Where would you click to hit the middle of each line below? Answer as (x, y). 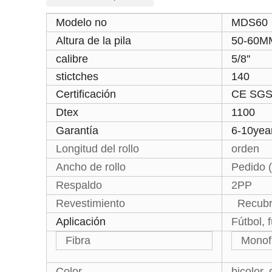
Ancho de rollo (91, 167)
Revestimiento (90, 203)
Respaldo (79, 185)
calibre (72, 59)
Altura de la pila (93, 41)
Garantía (77, 131)
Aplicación (81, 222)
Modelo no (81, 22)
